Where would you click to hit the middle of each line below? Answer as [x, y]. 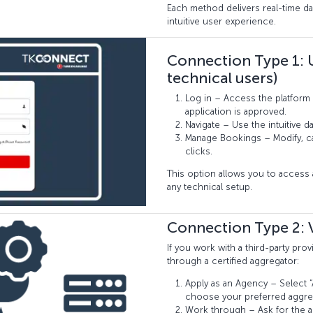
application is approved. [236, 112]
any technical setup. [210, 187]
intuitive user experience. [221, 21]
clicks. [199, 152]
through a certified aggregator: [233, 261]
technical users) [223, 78]
